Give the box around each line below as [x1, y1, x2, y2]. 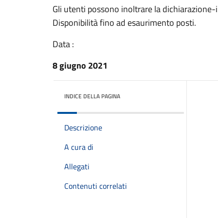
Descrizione [64, 122, 102, 133]
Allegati [64, 161, 90, 172]
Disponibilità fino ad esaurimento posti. [53, 16, 196, 29]
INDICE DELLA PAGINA [64, 91, 120, 101]
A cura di [64, 141, 93, 153]
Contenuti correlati [64, 180, 127, 192]
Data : [53, 37, 74, 51]
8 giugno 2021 [53, 59, 108, 72]
